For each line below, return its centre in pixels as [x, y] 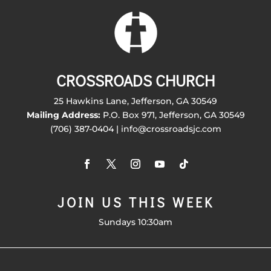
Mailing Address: [63, 115]
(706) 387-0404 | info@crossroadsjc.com [135, 129]
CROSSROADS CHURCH [135, 81]
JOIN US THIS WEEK [135, 203]
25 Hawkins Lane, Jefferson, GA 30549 [135, 101]
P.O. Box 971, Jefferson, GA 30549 [172, 115]
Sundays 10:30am [135, 222]
